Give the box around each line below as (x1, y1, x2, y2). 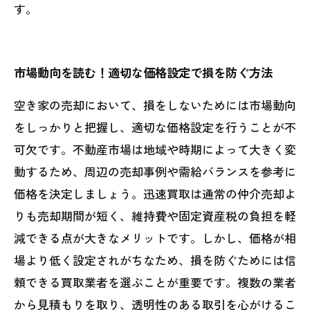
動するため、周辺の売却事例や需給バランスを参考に (14, 162, 296, 180)
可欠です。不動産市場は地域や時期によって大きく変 (14, 140, 296, 158)
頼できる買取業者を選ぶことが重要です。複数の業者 (14, 273, 296, 291)
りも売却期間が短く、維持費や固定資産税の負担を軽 (14, 206, 296, 224)
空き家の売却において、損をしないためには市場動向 (14, 95, 296, 113)
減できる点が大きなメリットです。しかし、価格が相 (14, 228, 296, 246)
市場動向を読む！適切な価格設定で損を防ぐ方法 (14, 63, 273, 81)
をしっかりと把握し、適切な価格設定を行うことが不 (14, 118, 296, 136)
